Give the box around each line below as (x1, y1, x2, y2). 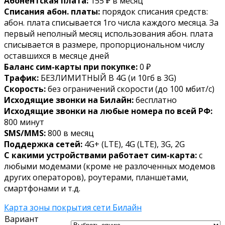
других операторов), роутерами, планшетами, (4, 172, 188, 183)
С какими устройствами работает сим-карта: (4, 150, 197, 161)
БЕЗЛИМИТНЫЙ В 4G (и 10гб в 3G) (39, 72, 176, 84)
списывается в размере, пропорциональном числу (4, 39, 204, 51)
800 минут (4, 117, 44, 128)
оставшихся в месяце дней (4, 50, 109, 62)
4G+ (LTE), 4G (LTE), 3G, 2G (82, 139, 185, 150)
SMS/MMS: (4, 128, 46, 139)
